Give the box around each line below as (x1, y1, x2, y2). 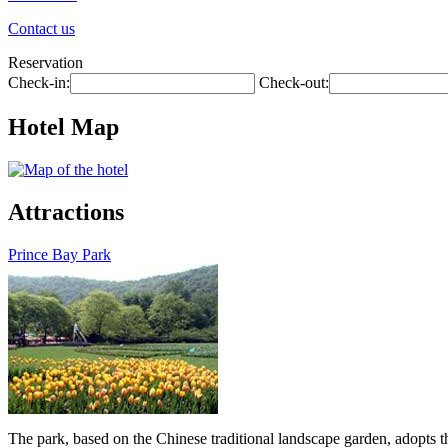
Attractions (8, 198, 124, 225)
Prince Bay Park (8, 245, 111, 263)
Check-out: (259, 74, 329, 91)
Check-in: (8, 74, 70, 91)
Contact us (8, 20, 75, 37)
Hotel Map (8, 113, 119, 140)
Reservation (8, 54, 83, 71)
